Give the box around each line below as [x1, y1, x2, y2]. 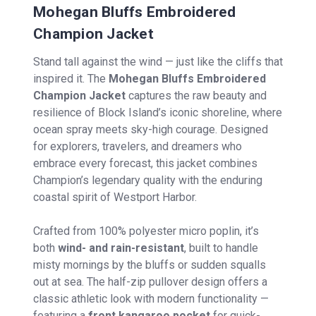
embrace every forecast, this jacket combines [33, 156, 257, 170]
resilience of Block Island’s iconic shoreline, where [33, 105, 282, 119]
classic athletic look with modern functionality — [33, 291, 269, 305]
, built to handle [184, 241, 258, 255]
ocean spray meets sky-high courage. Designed [33, 122, 268, 136]
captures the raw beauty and [126, 88, 267, 102]
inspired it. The [33, 71, 109, 85]
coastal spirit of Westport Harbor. [33, 190, 197, 204]
